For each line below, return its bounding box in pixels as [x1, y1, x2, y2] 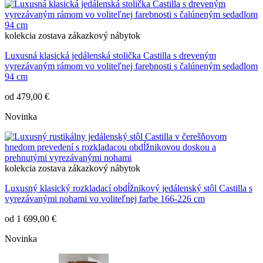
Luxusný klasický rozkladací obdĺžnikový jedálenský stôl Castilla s [5, 183, 252, 194]
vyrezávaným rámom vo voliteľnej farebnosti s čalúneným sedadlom [5, 61, 258, 72]
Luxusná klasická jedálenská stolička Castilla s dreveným [5, 50, 216, 61]
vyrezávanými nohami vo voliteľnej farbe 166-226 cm [5, 194, 205, 204]
